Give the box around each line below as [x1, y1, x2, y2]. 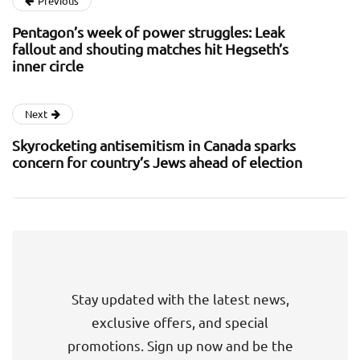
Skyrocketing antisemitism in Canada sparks [12, 136, 296, 153]
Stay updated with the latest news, [71, 289, 289, 307]
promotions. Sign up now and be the [67, 336, 293, 354]
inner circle [12, 56, 84, 74]
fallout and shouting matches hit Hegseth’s [12, 39, 288, 57]
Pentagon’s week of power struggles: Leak [12, 22, 284, 40]
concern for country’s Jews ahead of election [12, 153, 302, 170]
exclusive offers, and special [92, 313, 268, 330]
